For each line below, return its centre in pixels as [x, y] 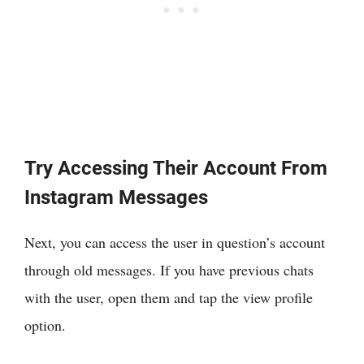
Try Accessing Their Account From [176, 169]
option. [45, 325]
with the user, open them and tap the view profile [169, 298]
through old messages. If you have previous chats [169, 270]
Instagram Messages [116, 198]
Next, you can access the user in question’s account [175, 243]
